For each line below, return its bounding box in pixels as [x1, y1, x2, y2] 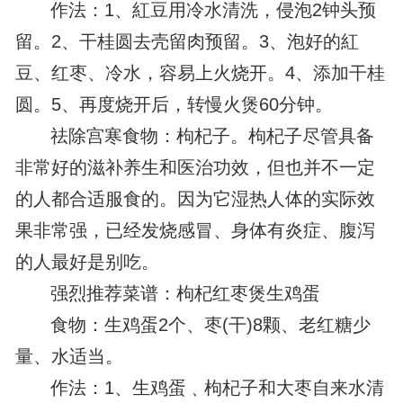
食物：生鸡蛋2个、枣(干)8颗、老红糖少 [50, 315, 372, 336]
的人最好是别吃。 [14, 252, 159, 273]
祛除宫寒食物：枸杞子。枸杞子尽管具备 [50, 126, 375, 147]
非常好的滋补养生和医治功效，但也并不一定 [14, 157, 375, 178]
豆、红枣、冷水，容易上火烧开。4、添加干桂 [14, 63, 385, 84]
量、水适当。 [14, 346, 123, 367]
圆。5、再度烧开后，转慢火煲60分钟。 [14, 94, 333, 115]
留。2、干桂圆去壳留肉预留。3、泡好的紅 [14, 31, 359, 52]
